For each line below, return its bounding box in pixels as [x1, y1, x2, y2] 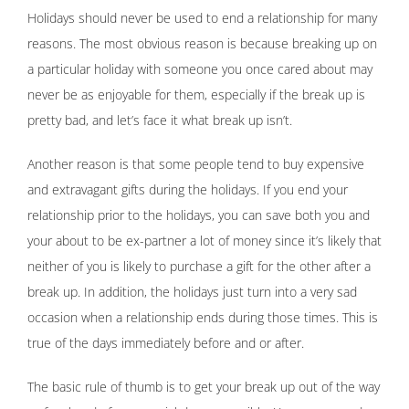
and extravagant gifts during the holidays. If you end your [27, 181, 348, 199]
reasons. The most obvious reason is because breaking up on [27, 35, 377, 53]
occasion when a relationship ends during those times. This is [27, 309, 378, 327]
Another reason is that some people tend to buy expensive [27, 155, 364, 173]
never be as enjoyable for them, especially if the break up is [27, 86, 365, 104]
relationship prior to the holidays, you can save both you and [27, 206, 370, 225]
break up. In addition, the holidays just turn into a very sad [27, 283, 357, 301]
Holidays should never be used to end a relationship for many [27, 9, 377, 27]
